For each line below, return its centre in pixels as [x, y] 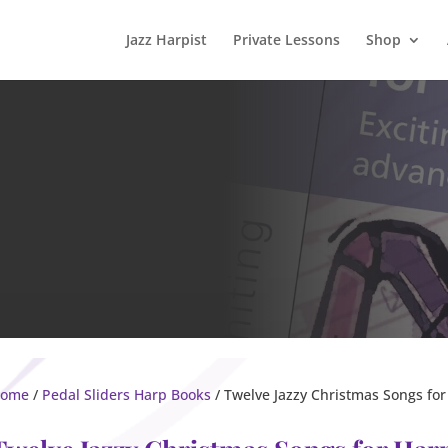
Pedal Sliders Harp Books [126, 394]
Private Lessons [286, 39]
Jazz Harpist [166, 39]
